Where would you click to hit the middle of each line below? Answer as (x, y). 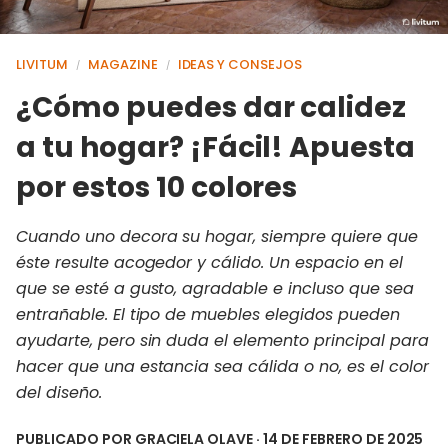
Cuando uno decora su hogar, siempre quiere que (217, 236)
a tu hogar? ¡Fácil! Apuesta (216, 147)
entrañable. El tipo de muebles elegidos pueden (208, 314)
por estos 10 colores (157, 187)
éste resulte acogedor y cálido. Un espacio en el (209, 262)
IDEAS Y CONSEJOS (240, 64)
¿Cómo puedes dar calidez (211, 107)
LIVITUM (42, 64)
